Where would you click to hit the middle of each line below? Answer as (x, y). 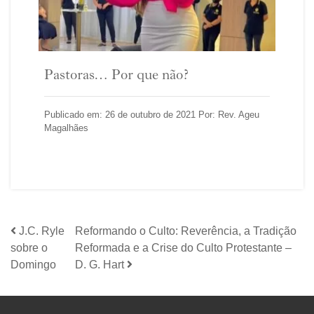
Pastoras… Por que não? (116, 77)
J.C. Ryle (42, 231)
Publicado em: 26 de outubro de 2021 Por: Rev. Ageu (152, 115)
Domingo (33, 265)
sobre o (29, 248)
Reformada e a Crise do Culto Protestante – (184, 248)
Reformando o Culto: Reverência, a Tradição (186, 231)
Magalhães (66, 128)
